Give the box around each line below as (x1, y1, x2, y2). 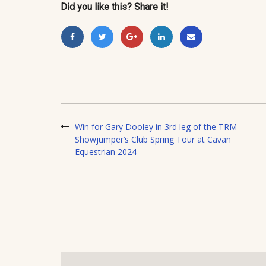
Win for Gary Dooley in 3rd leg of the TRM (75, 121, 237, 133)
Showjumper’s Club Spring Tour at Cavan (75, 134, 231, 145)
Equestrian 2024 (75, 146, 137, 158)
